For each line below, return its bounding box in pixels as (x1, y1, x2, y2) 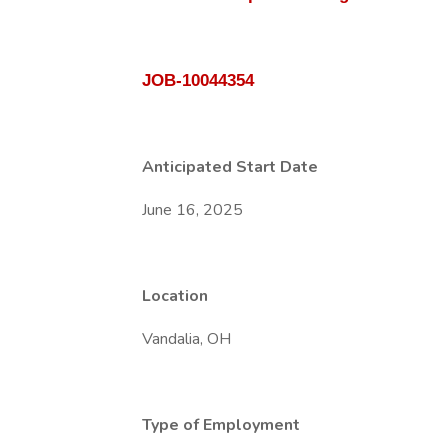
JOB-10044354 (142, 70, 254, 90)
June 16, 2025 (142, 199, 243, 221)
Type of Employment (142, 414, 300, 436)
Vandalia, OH (142, 328, 231, 350)
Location (142, 285, 208, 307)
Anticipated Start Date (142, 156, 318, 178)
